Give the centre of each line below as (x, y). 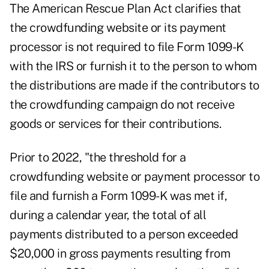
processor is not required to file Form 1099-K (127, 47)
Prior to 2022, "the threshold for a (98, 158)
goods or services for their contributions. (115, 124)
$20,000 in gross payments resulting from (120, 254)
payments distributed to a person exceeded (124, 234)
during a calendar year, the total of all (108, 215)
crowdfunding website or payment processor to (134, 177)
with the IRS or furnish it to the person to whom (133, 66)
